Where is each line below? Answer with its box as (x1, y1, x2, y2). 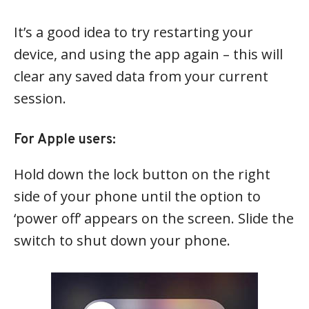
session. (14, 89, 66, 108)
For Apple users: (14, 131, 116, 150)
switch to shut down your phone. (14, 231, 230, 250)
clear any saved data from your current (14, 67, 268, 86)
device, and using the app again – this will (14, 45, 283, 64)
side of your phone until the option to (14, 187, 261, 206)
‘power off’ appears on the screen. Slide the (14, 209, 294, 228)
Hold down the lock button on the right (14, 165, 270, 184)
